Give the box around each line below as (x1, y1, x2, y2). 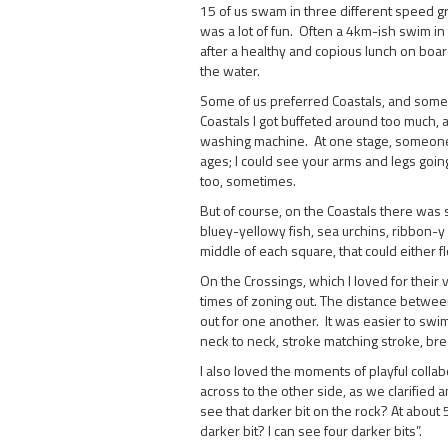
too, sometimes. (199, 169, 299, 191)
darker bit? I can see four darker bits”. (199, 419, 422, 441)
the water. (199, 59, 263, 81)
